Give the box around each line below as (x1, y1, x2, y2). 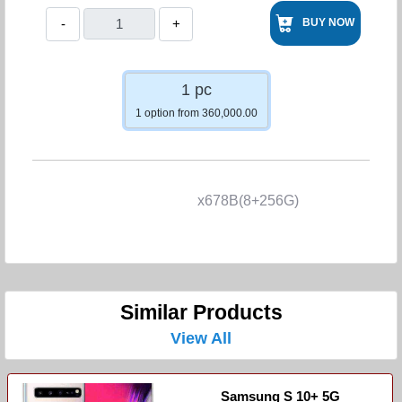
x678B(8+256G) (103, 192, 299, 208)
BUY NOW (302, 16, 355, 30)
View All (170, 328, 232, 347)
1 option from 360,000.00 (135, 107, 258, 120)
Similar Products (119, 301, 283, 324)
